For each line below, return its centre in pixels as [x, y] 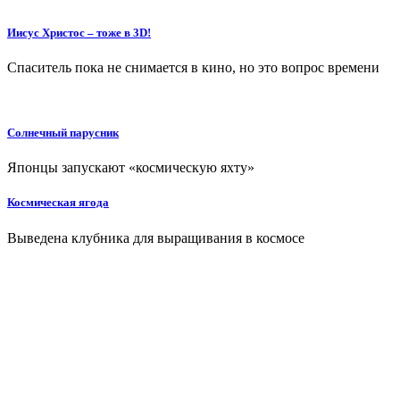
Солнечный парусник [63, 133]
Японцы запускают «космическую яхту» [131, 168]
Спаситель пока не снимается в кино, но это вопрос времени [193, 67]
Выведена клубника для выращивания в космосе [156, 237]
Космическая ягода [58, 203]
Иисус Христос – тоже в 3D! [79, 32]
